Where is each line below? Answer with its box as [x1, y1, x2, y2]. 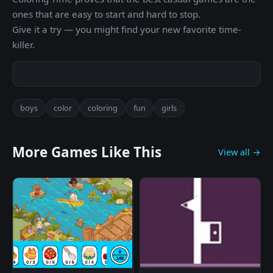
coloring [88, 102, 118, 113]
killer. [12, 38, 35, 51]
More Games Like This [12, 143, 161, 161]
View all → [218, 146, 261, 158]
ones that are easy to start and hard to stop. [12, 8, 200, 20]
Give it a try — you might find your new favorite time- [12, 23, 241, 35]
